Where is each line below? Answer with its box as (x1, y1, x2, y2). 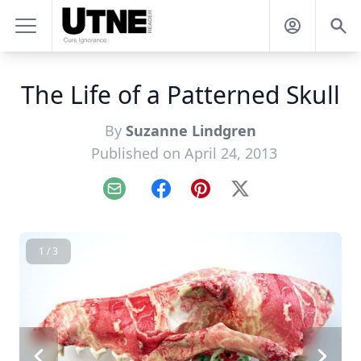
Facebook (160, 188, 218, 206)
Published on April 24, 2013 (90, 143, 277, 163)
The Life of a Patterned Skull (21, 78, 340, 111)
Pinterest (199, 188, 255, 206)
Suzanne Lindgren (126, 121, 256, 140)
